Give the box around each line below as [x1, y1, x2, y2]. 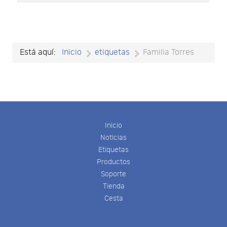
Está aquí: [20, 47, 60, 57]
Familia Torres [143, 47, 194, 57]
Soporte [101, 170, 126, 179]
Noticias [100, 133, 127, 142]
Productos [97, 158, 130, 167]
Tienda [102, 182, 125, 191]
